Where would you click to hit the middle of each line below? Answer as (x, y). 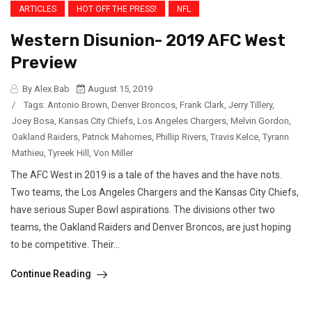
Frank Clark (202, 105)
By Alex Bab (45, 89)
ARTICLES (38, 9)
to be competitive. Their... (65, 245)
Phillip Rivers (181, 137)
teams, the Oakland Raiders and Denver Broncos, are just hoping (151, 227)
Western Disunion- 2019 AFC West (148, 41)
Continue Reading (52, 274)
